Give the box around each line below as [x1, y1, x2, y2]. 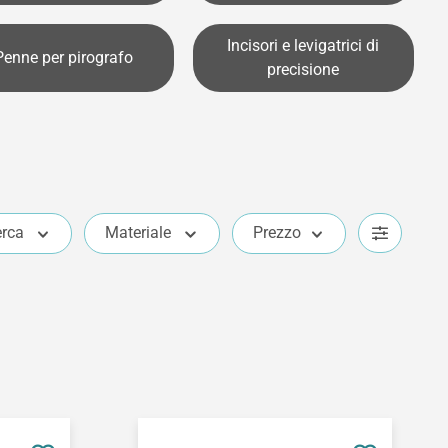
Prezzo [252, 223, 301, 243]
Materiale [105, 223, 171, 243]
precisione [267, 60, 340, 80]
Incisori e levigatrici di [227, 36, 380, 56]
